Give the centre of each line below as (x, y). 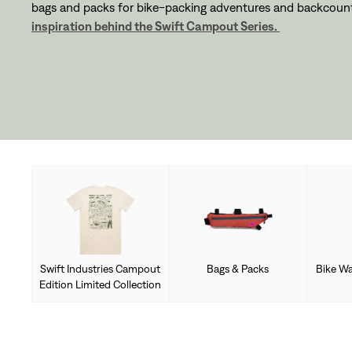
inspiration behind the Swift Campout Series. (156, 26)
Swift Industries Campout (100, 268)
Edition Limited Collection (100, 284)
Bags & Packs (238, 268)
